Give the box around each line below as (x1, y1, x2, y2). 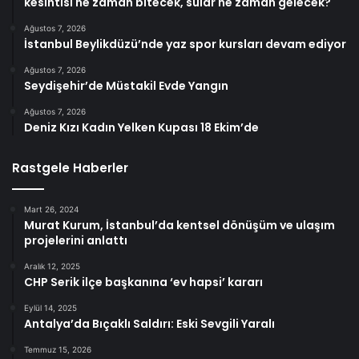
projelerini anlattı (24, 232, 127, 249)
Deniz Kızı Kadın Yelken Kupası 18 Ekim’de (24, 119, 259, 136)
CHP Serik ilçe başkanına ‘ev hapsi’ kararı (24, 274, 263, 291)
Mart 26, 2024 (24, 204, 79, 215)
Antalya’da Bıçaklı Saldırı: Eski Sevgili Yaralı (24, 316, 275, 333)
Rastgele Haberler (12, 159, 128, 177)
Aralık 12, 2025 (24, 261, 80, 272)
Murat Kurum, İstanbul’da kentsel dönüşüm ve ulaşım (24, 217, 335, 234)
